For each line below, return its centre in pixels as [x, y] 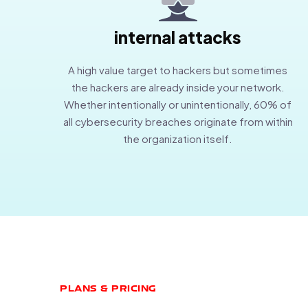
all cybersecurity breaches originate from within [178, 121]
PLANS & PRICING [108, 289]
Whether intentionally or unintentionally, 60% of [178, 104]
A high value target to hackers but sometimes [178, 69]
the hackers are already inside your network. [178, 87]
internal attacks [178, 37]
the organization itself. [178, 138]
